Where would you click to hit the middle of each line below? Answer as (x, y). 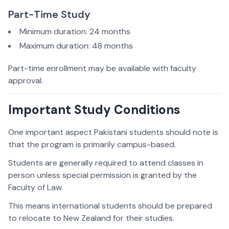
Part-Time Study (49, 15)
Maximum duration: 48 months (76, 46)
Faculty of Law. (36, 188)
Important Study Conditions (94, 110)
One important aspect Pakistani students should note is (113, 132)
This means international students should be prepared (110, 206)
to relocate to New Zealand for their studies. (91, 218)
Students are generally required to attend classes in (106, 163)
